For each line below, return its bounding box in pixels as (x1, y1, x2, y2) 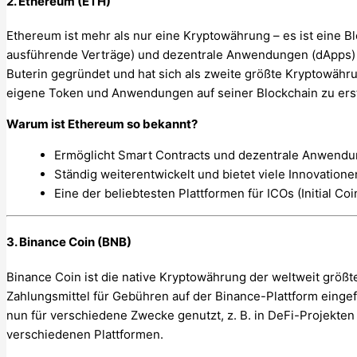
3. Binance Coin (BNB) (6, 234, 131, 250)
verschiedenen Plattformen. (6, 327, 163, 343)
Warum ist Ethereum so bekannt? (6, 116, 198, 132)
